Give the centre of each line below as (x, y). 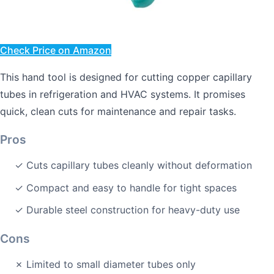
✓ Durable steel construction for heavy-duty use (127, 210)
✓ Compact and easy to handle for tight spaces (126, 187)
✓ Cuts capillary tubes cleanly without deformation (133, 165)
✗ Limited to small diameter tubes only (105, 264)
